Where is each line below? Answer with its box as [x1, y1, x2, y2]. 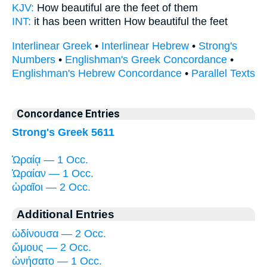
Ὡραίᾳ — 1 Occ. [12, 153, 88, 166]
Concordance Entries [17, 107, 120, 120]
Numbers [12, 53, 55, 66]
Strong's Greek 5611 [12, 126, 114, 138]
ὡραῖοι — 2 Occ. [12, 181, 91, 193]
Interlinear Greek [12, 39, 92, 52]
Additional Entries [17, 207, 114, 221]
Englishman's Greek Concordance [65, 53, 227, 66]
